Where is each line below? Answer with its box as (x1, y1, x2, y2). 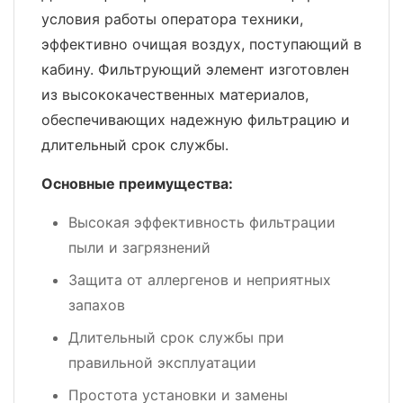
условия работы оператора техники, (41, 9, 303, 28)
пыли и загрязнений (68, 237, 210, 256)
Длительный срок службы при (68, 327, 284, 346)
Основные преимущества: (41, 174, 233, 193)
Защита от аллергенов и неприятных (68, 270, 331, 289)
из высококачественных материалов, (41, 85, 309, 103)
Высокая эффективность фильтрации (68, 212, 336, 231)
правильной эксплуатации (68, 353, 256, 372)
